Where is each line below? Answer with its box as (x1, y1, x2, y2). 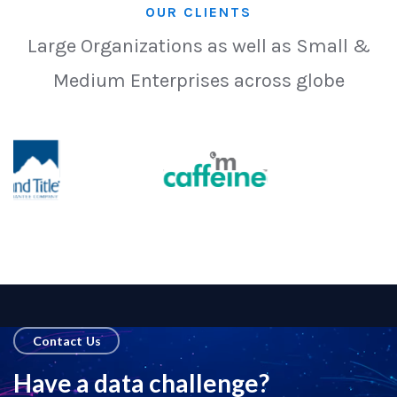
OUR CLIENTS (145, 4, 252, 21)
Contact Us (32, 332, 101, 348)
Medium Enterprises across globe (52, 69, 345, 93)
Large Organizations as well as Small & (27, 35, 370, 58)
